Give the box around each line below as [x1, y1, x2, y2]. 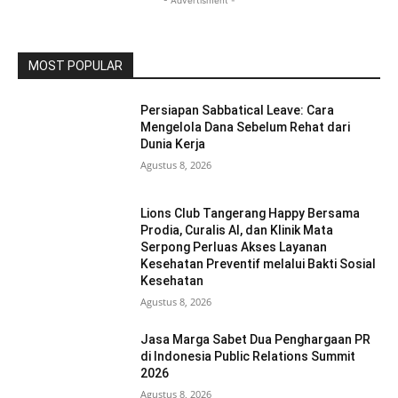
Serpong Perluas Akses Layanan [140, 240, 328, 255]
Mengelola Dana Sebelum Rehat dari [140, 120, 351, 135]
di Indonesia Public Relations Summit [140, 349, 356, 364]
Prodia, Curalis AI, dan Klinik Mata [140, 223, 334, 238]
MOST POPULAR [28, 59, 123, 74]
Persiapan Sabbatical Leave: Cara [140, 103, 335, 118]
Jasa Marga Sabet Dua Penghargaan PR [140, 332, 371, 347]
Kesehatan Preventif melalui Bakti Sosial [140, 257, 377, 272]
